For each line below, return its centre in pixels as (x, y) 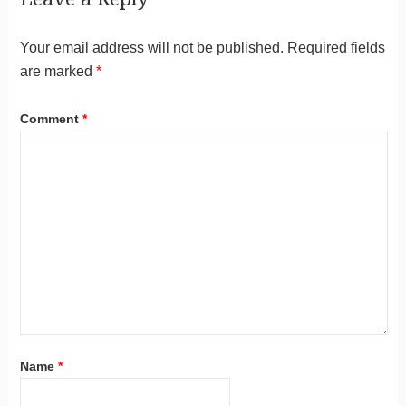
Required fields (336, 47)
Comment (51, 118)
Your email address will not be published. (151, 47)
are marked (58, 71)
